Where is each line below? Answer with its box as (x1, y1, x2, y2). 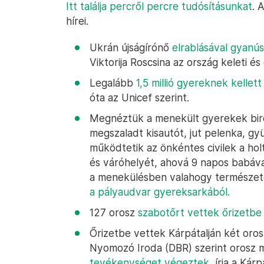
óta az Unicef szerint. (90, 91, 189, 104)
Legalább (90, 77, 136, 89)
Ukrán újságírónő (90, 41, 172, 54)
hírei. (66, 15, 88, 27)
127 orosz (90, 206, 138, 219)
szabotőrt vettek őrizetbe (138, 206, 262, 219)
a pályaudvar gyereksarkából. (90, 186, 230, 198)
